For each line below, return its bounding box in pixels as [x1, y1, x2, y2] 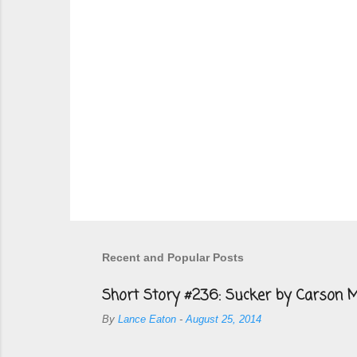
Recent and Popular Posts [102, 251, 244, 264]
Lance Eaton [118, 314, 176, 325]
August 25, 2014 [186, 314, 261, 325]
